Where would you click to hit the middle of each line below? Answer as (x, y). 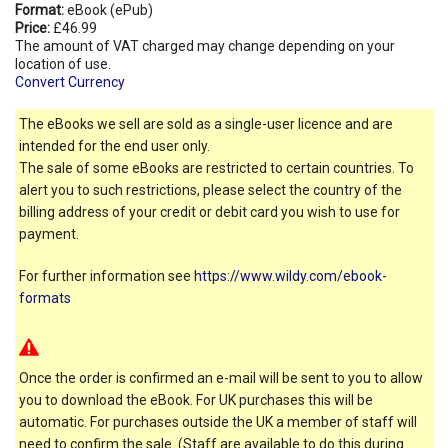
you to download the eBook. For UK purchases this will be (196, 399)
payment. (49, 233)
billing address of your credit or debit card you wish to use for (209, 211)
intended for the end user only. (114, 145)
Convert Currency (70, 81)
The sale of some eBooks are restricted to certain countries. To (216, 167)
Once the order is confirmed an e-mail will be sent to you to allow (221, 377)
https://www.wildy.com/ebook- (290, 275)
